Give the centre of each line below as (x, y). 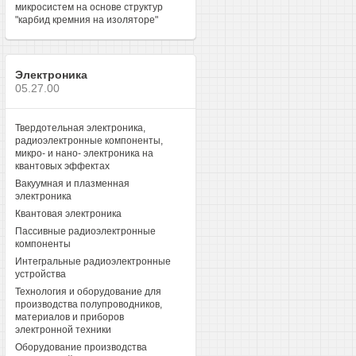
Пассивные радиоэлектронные (85, 231)
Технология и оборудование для (88, 292)
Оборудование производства (81, 347)
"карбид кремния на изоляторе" (86, 20)
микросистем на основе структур (89, 7)
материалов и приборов (69, 317)
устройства (40, 274)
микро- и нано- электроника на (84, 153)
